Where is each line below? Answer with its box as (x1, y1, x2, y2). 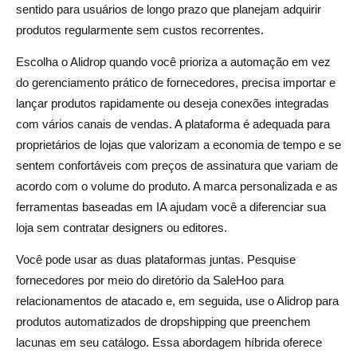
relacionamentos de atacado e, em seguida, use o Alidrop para (16, 293, 339, 308)
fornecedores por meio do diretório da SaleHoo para (16, 273, 284, 287)
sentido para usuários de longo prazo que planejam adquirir (16, 2, 321, 16)
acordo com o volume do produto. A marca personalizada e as (16, 178, 338, 193)
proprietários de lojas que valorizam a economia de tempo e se (16, 137, 341, 151)
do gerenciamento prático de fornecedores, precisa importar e (16, 75, 335, 89)
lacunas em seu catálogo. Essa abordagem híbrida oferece (16, 335, 322, 349)
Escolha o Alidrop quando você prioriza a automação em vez (16, 54, 331, 69)
